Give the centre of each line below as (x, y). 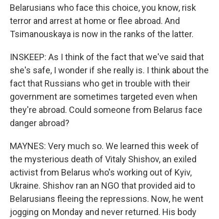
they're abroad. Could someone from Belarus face (106, 110)
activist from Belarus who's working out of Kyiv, (101, 172)
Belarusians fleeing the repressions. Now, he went (107, 199)
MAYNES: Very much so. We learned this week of (104, 146)
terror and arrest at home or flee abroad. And (95, 21)
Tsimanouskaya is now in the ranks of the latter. (102, 34)
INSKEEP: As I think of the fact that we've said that (107, 57)
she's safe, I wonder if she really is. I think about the (109, 70)
